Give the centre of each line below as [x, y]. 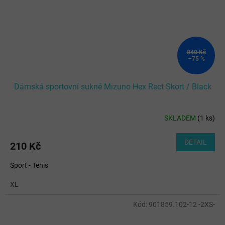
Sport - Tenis [29, 165]
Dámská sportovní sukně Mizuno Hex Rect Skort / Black [113, 86]
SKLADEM [181, 118]
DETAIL [196, 142]
